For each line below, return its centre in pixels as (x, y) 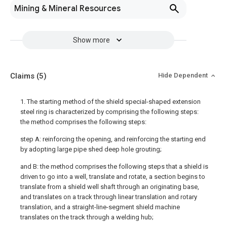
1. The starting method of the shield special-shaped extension (110, 102)
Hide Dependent (184, 75)
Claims (23, 76)
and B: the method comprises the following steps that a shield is (114, 166)
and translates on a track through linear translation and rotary (109, 197)
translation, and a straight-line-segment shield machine (100, 207)
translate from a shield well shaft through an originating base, (110, 187)
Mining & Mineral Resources (67, 9)
